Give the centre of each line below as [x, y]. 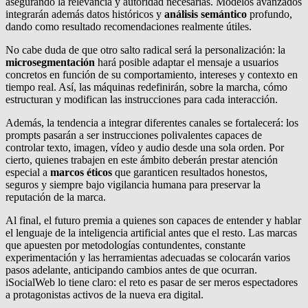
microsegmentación [50, 62]
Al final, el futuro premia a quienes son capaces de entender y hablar [153, 220]
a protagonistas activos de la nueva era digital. [104, 295]
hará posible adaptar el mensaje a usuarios [187, 62]
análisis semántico [206, 14]
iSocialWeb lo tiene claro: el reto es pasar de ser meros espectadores [152, 282]
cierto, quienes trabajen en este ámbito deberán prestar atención [142, 160]
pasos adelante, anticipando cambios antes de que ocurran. [131, 270]
